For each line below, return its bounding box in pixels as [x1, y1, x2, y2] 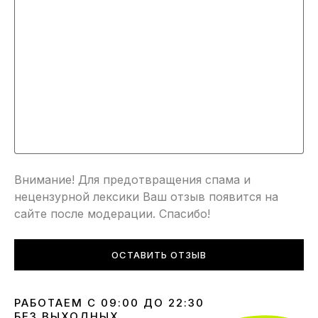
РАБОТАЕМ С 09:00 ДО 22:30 [14, 296, 204, 310]
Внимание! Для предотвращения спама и [14, 172, 251, 187]
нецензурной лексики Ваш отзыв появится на [14, 190, 278, 204]
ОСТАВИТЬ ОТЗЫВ [111, 249, 207, 261]
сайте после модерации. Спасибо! [14, 207, 210, 221]
